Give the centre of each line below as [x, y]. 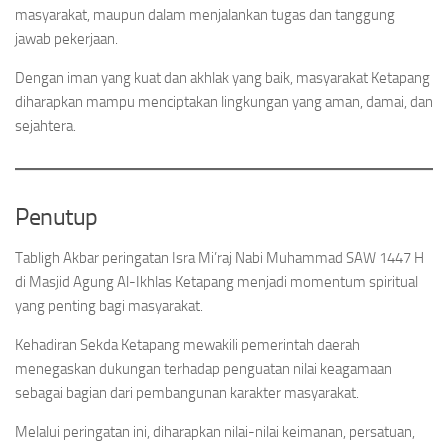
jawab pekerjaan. [66, 39]
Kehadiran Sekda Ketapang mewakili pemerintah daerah [187, 345]
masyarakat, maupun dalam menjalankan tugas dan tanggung [205, 15]
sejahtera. [45, 126]
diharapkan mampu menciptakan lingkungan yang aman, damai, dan [224, 102]
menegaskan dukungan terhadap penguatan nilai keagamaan [203, 369]
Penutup [56, 216]
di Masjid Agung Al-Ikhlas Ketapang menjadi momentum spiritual [216, 282]
